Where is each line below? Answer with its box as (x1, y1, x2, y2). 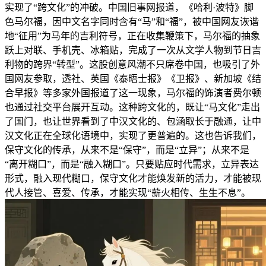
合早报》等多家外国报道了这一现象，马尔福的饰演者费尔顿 (5, 88, 261, 99)
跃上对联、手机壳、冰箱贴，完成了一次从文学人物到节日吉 (5, 45, 261, 56)
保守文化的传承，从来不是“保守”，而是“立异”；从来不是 (5, 145, 249, 156)
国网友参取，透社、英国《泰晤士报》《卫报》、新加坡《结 (5, 74, 261, 84)
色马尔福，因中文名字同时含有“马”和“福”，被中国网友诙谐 (5, 17, 259, 27)
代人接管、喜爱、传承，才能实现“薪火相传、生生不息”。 (5, 188, 251, 198)
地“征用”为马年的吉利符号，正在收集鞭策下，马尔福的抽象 (5, 31, 260, 42)
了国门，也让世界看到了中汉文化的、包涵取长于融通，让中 (5, 116, 261, 127)
